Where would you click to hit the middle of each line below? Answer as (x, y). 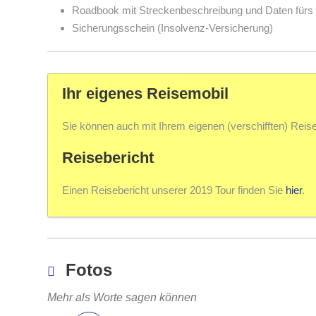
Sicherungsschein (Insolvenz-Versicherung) (172, 28)
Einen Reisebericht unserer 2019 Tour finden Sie (174, 190)
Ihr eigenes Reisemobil (145, 93)
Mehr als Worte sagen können (122, 297)
